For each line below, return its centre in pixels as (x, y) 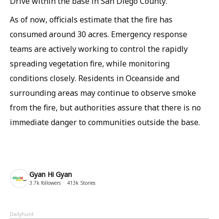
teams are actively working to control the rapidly (99, 49)
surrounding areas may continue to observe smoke (103, 93)
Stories (87, 183)
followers (50, 183)
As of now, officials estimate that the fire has (91, 20)
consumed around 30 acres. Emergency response (99, 34)
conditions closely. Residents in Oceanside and (95, 78)
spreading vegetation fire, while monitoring (90, 64)
